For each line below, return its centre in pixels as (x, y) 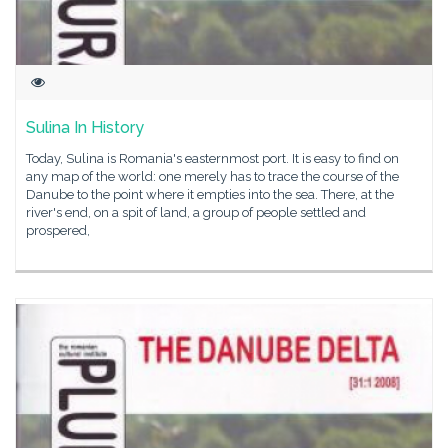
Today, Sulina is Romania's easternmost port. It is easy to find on (212, 158)
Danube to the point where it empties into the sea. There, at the (210, 194)
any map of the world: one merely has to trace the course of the (212, 176)
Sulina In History (85, 127)
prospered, (58, 230)
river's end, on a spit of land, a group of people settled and (196, 212)
